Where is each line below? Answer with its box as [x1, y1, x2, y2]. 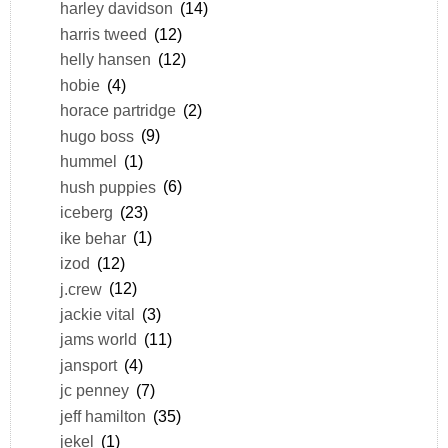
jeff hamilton [59, 406, 146, 425]
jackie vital [59, 305, 135, 323]
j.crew [59, 279, 102, 298]
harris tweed [59, 24, 147, 43]
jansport [59, 355, 117, 374]
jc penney [59, 381, 129, 400]
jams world [59, 330, 137, 349]
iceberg [59, 203, 113, 222]
